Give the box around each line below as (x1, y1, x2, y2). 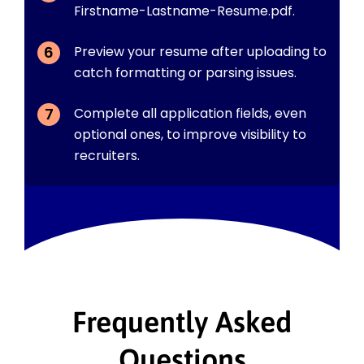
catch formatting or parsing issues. (74, 63, 297, 82)
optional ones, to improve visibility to (74, 124, 306, 144)
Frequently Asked (72, 304, 292, 339)
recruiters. (74, 145, 140, 165)
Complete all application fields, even (74, 103, 306, 123)
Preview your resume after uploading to (74, 41, 327, 61)
